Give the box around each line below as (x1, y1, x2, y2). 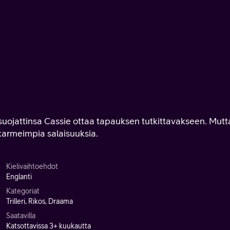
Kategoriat (6, 187, 40, 195)
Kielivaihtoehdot (6, 162, 58, 170)
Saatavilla (6, 212, 35, 220)
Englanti (6, 172, 32, 181)
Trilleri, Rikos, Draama (6, 197, 73, 205)
